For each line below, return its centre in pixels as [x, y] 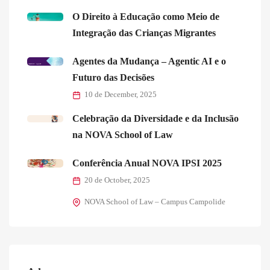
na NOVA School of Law [123, 135]
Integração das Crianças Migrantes [144, 33]
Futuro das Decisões [113, 78]
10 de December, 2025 [121, 95]
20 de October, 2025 [117, 181]
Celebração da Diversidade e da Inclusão [155, 119]
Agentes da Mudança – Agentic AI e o [149, 61]
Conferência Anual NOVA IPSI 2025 [147, 163]
